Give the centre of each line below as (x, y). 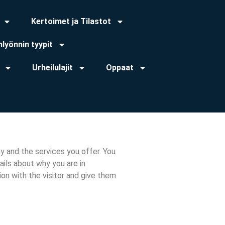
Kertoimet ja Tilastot (71, 21)
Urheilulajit (52, 68)
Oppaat (120, 68)
